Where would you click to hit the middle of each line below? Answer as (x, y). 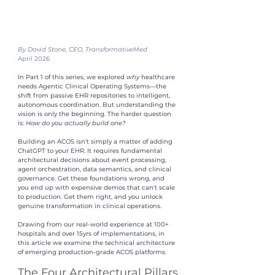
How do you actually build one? (76, 123)
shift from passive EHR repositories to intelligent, (95, 95)
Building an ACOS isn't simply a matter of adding (96, 141)
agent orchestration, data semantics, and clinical (95, 169)
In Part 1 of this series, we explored (72, 77)
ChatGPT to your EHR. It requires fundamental (91, 150)
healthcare (159, 77)
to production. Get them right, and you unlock (91, 196)
